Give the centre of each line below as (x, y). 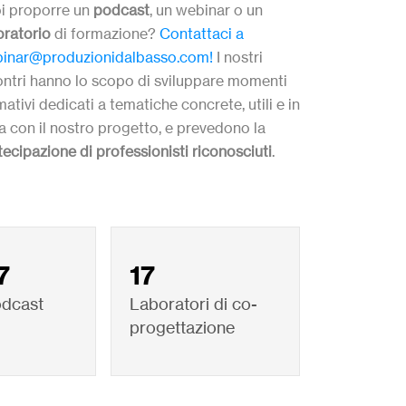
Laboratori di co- (193, 303)
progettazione (182, 327)
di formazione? (105, 33)
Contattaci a (201, 33)
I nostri (237, 57)
